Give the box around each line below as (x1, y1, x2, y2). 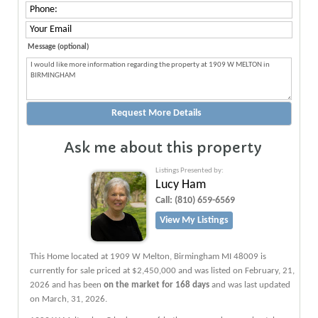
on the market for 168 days (104, 280, 209, 290)
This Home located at (30, 252, 110, 261)
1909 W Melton (110, 252, 170, 261)
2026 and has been (30, 280, 104, 290)
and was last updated (209, 280, 290, 290)
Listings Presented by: (155, 167, 224, 175)
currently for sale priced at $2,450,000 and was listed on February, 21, (30, 266, 295, 275)
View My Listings (160, 215, 229, 226)
